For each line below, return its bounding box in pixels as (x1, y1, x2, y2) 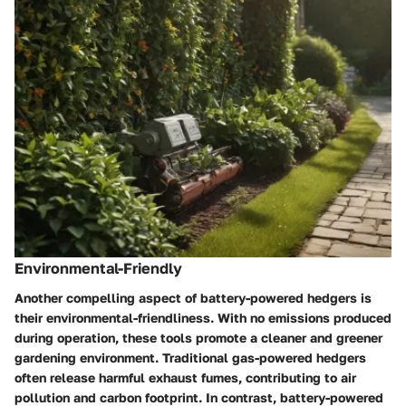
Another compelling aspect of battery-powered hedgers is (14, 289, 372, 305)
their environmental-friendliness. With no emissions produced (14, 309, 391, 325)
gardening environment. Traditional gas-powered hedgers (14, 349, 366, 365)
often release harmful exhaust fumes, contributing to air (14, 369, 356, 385)
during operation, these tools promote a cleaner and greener (14, 329, 382, 345)
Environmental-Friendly (14, 259, 182, 278)
